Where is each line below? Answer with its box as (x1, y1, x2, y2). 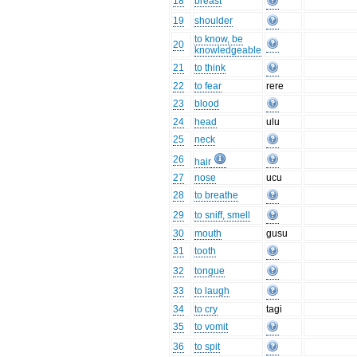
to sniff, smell (194, 210, 251, 222)
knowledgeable (194, 45, 262, 57)
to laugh (194, 285, 230, 297)
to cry (194, 304, 218, 316)
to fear (194, 80, 222, 92)
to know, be (194, 33, 244, 45)
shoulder (194, 15, 233, 27)
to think (194, 62, 226, 74)
